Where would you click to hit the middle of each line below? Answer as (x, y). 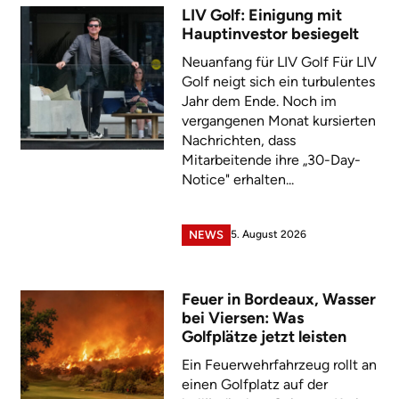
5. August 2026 (268, 234)
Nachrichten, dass (238, 141)
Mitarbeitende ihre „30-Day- (271, 160)
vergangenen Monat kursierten (278, 121)
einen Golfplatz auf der (254, 385)
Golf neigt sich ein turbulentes (278, 82)
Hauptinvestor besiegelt (270, 34)
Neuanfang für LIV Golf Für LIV (279, 62)
